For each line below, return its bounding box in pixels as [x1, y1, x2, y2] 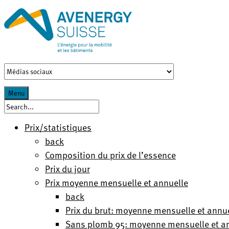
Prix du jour [45, 162, 90, 175]
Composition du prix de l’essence [45, 148, 176, 162]
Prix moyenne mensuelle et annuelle [45, 175, 188, 189]
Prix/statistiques [25, 120, 91, 134]
